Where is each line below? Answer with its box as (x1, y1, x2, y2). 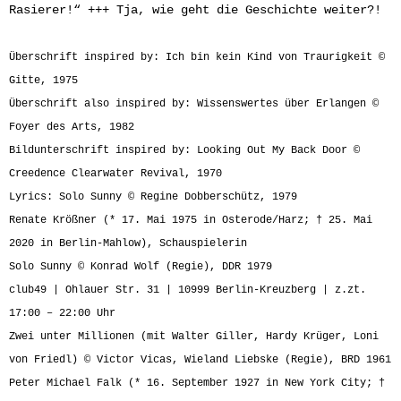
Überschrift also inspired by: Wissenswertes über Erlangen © (9, 97, 379, 110)
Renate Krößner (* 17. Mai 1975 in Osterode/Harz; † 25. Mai (9, 213, 372, 226)
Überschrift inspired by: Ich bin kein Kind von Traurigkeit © (9, 50, 385, 64)
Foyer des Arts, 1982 (9, 120, 134, 133)
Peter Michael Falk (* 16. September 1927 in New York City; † (9, 376, 385, 389)
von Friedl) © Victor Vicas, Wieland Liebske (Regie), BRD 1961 (9, 353, 391, 366)
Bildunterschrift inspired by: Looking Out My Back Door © (9, 143, 360, 157)
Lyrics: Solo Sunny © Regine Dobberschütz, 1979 (9, 190, 297, 203)
